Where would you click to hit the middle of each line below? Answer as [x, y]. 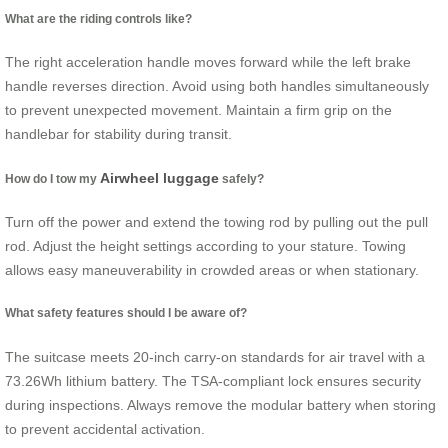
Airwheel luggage [159, 177]
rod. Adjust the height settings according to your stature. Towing [205, 246]
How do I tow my [52, 178]
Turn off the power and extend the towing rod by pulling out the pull [216, 222]
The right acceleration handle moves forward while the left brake [208, 62]
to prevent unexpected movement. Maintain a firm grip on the [198, 110]
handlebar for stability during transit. [118, 134]
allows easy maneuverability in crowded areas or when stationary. [212, 270]
